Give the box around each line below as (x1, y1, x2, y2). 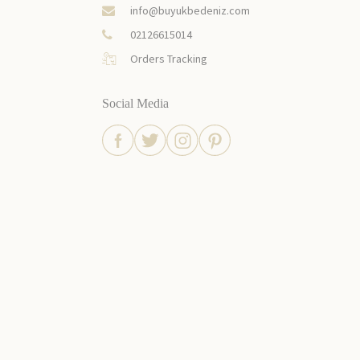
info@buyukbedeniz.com (130, 3, 250, 18)
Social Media (102, 96, 169, 111)
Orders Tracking (130, 51, 207, 67)
